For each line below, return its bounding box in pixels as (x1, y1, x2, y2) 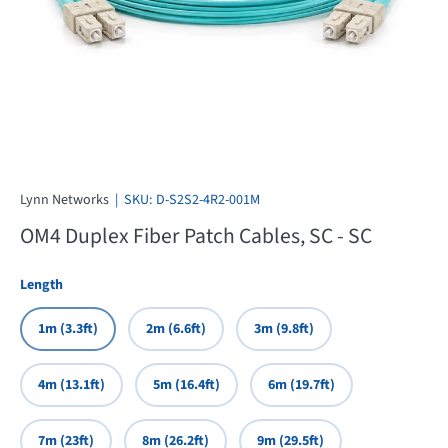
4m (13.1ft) (38, 375, 105, 396)
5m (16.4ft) (153, 375, 220, 396)
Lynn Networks (20, 190, 109, 210)
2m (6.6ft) (146, 319, 206, 340)
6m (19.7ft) (268, 375, 335, 396)
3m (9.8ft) (254, 319, 314, 340)
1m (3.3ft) (38, 319, 98, 340)
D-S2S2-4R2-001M (156, 190, 260, 210)
